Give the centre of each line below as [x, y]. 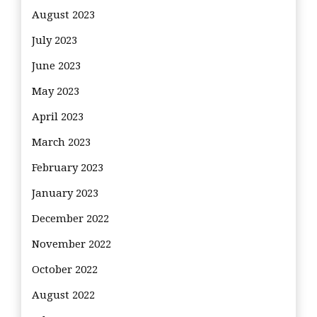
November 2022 [71, 244]
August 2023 [63, 15]
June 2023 [56, 65]
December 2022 [70, 218]
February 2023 [68, 167]
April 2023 [58, 116]
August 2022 [63, 295]
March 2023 [61, 142]
